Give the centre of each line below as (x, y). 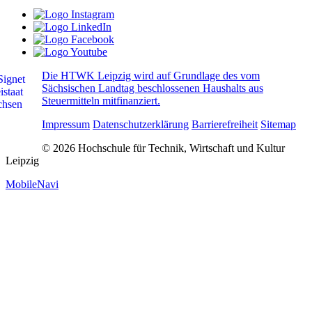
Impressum (66, 125)
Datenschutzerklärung (141, 125)
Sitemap (278, 125)
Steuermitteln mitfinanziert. (101, 101)
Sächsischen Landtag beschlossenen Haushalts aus (153, 88)
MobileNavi (32, 185)
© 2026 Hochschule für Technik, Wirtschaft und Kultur (163, 148)
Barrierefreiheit (225, 125)
